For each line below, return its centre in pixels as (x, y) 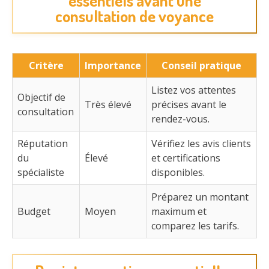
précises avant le (189, 104)
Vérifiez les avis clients (201, 143)
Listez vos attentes (194, 90)
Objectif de (41, 97)
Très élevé (108, 104)
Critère (46, 65)
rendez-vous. (180, 119)
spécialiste (41, 172)
